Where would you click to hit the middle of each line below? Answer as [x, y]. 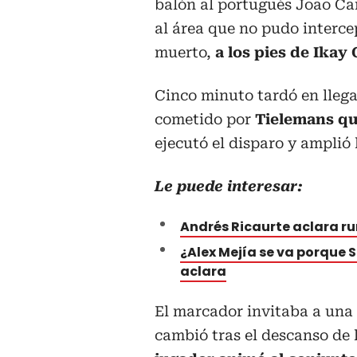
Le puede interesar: [229, 186]
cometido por [205, 119]
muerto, [183, 52]
